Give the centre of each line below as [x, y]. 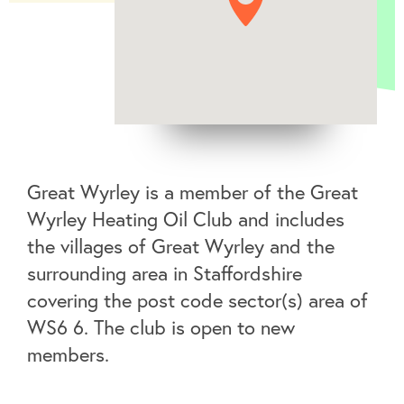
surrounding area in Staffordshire [165, 273]
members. [68, 354]
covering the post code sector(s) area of [197, 300]
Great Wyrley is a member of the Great [193, 192]
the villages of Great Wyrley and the [181, 246]
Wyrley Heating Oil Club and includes [186, 219]
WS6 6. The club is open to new [161, 327]
